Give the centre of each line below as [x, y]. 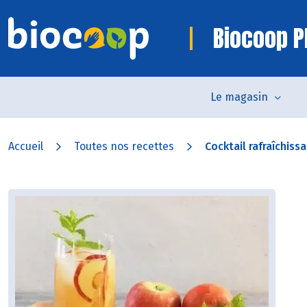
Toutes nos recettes [124, 146]
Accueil [26, 146]
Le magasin [239, 97]
